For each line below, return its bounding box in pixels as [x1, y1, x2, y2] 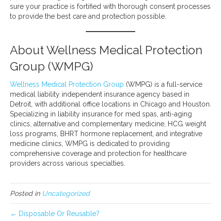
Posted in [10, 189, 42, 198]
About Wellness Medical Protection [10, 43, 202, 58]
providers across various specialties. [10, 159, 125, 168]
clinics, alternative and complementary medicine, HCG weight [10, 120, 206, 128]
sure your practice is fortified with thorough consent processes [10, 2, 211, 11]
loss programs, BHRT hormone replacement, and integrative [10, 130, 202, 138]
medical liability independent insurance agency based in [10, 90, 189, 99]
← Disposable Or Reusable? [10, 210, 100, 218]
